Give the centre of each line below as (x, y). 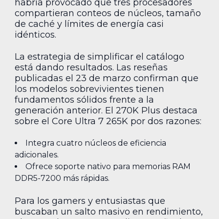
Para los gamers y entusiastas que (90, 201)
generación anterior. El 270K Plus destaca (106, 110)
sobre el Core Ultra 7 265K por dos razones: (108, 121)
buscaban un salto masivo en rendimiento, (109, 211)
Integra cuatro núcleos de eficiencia (96, 143)
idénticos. (35, 35)
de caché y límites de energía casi (89, 24)
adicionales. (37, 155)
